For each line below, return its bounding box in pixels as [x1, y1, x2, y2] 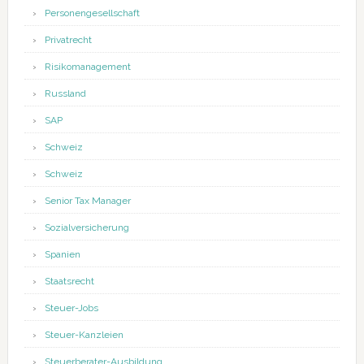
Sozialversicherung [44, 222, 129, 234]
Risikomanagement [44, 61, 131, 73]
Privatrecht [44, 34, 92, 46]
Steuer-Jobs [44, 302, 98, 314]
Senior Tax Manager [44, 195, 131, 207]
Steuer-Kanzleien [44, 329, 123, 341]
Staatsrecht [44, 275, 94, 288]
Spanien [44, 249, 80, 261]
